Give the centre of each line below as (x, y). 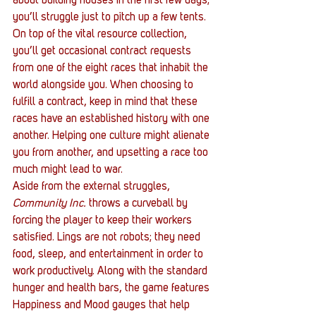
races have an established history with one (113, 120)
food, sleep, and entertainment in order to (109, 255)
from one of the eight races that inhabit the (112, 69)
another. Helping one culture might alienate (113, 136)
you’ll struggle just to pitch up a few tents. (111, 18)
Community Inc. (49, 204)
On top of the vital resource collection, (101, 35)
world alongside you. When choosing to (104, 86)
